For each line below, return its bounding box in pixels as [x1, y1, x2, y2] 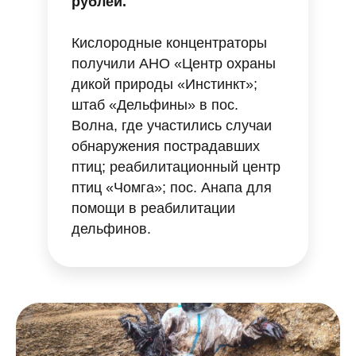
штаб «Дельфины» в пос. [72, 97, 238, 113]
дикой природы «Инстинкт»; [72, 76, 257, 92]
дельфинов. [72, 221, 151, 237]
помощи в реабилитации [72, 200, 235, 216]
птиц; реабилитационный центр [72, 159, 281, 175]
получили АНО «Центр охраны [72, 56, 276, 72]
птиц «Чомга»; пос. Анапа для [72, 180, 272, 195]
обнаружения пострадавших [72, 138, 260, 154]
